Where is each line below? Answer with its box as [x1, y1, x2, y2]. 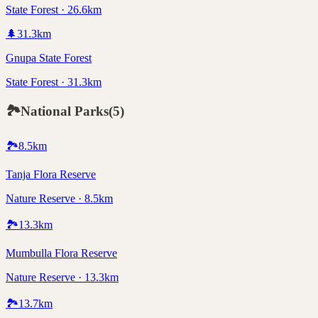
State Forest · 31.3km [6, 75, 102, 88]
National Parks [21, 104, 109, 119]
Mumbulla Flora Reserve [6, 247, 117, 260]
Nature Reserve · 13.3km [6, 271, 119, 284]
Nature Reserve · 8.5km [6, 192, 113, 205]
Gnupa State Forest [6, 51, 92, 64]
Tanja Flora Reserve [6, 168, 96, 181]
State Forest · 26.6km [6, 3, 102, 16]
